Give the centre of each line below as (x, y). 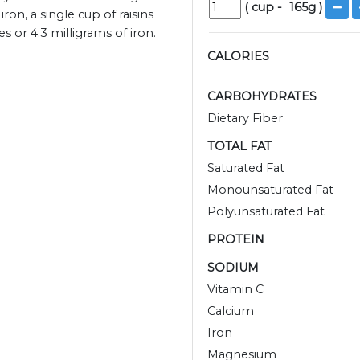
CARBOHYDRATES (262, 97)
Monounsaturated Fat (270, 190)
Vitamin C (235, 290)
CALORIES (238, 57)
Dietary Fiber (245, 119)
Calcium (231, 311)
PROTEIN (236, 240)
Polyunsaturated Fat (266, 212)
